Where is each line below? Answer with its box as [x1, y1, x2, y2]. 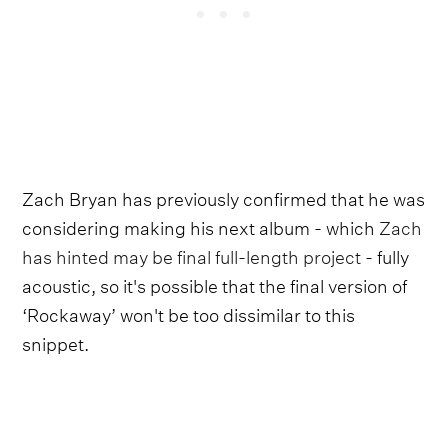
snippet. [22, 326, 90, 356]
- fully [361, 239, 410, 269]
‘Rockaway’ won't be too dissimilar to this [22, 297, 356, 327]
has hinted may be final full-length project [22, 239, 362, 269]
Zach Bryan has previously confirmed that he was [22, 181, 426, 211]
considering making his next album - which [22, 210, 380, 240]
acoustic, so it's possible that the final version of [22, 268, 408, 298]
